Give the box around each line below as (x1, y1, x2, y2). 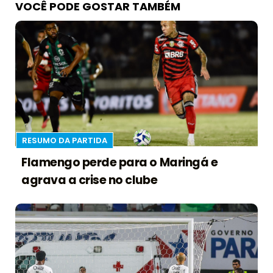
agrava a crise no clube (21, 172, 158, 189)
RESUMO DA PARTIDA (22, 135, 107, 147)
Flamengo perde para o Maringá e (21, 154, 218, 171)
